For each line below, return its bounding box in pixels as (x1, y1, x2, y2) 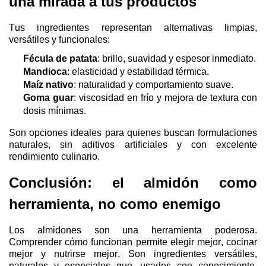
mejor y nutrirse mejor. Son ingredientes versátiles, (9, 248, 257, 259)
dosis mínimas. (23, 105, 86, 116)
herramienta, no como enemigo (9, 195, 221, 212)
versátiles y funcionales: (9, 34, 110, 45)
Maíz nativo (23, 79, 74, 90)
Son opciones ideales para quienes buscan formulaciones (9, 127, 257, 138)
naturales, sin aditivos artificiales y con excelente (9, 139, 257, 150)
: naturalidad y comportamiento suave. (74, 79, 233, 90)
